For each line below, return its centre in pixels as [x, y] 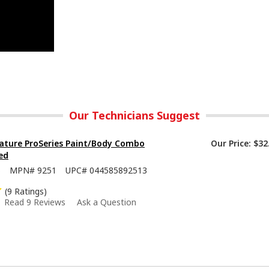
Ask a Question [107, 202]
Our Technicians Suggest [134, 116]
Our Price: [231, 144]
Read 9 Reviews [35, 202]
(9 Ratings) [26, 192]
